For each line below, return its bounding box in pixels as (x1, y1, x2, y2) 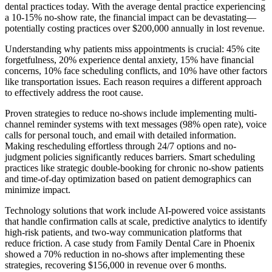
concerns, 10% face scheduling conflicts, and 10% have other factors (5, 65, 267, 76)
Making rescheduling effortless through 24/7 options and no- (5, 140, 236, 151)
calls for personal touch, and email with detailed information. (5, 129, 236, 140)
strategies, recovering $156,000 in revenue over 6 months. (5, 259, 226, 270)
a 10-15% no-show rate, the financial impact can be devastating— (5, 12, 256, 22)
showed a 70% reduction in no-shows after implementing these (5, 248, 245, 259)
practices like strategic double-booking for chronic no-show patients (5, 162, 263, 173)
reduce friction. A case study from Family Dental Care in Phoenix (5, 237, 255, 248)
